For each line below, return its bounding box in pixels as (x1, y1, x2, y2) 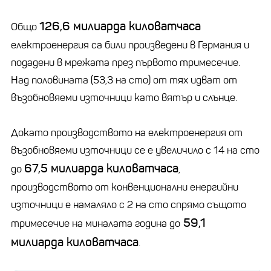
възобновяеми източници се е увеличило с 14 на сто (11, 143, 260, 157)
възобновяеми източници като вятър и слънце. (11, 91, 237, 104)
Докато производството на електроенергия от (11, 126, 243, 139)
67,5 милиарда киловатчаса (24, 160, 178, 176)
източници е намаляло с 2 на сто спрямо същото (11, 198, 246, 211)
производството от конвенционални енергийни (11, 180, 238, 194)
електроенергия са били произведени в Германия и (11, 38, 249, 51)
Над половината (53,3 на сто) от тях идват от (11, 73, 237, 87)
